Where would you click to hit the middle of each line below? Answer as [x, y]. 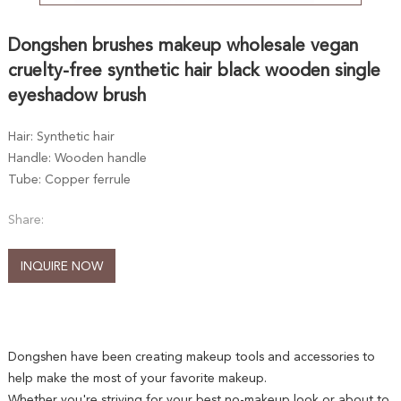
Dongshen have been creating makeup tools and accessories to [191, 357]
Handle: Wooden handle [77, 158]
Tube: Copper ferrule [69, 179]
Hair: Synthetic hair [61, 137]
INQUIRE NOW [61, 266]
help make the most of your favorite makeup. [137, 378]
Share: [26, 220]
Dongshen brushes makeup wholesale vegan [183, 45]
